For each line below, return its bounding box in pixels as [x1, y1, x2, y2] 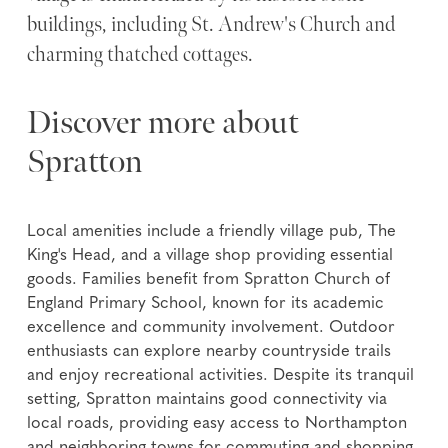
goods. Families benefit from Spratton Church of [27, 272, 391, 289]
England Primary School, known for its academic [27, 296, 385, 313]
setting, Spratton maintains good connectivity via [27, 392, 388, 409]
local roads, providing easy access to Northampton [27, 416, 408, 433]
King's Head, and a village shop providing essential [27, 248, 394, 265]
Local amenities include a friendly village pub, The [27, 224, 397, 241]
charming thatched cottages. [27, 42, 254, 68]
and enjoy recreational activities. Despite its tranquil [27, 368, 415, 385]
